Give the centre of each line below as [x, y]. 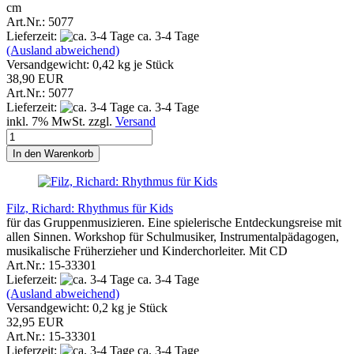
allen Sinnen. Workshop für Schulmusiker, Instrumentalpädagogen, [173, 236]
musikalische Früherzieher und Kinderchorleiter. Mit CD [147, 250]
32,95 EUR [35, 322]
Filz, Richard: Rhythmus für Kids [90, 208]
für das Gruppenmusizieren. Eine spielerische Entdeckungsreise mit [174, 222]
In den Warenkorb [53, 153]
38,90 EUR [35, 78]
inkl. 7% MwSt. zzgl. [61, 121]
